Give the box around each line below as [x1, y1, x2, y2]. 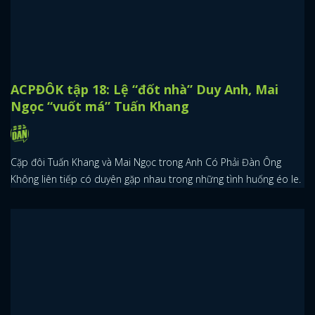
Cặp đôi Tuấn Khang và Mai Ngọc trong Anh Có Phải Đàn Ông [11, 155, 281, 169]
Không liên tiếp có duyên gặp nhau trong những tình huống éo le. [11, 172, 301, 186]
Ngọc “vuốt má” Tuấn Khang [11, 98, 189, 115]
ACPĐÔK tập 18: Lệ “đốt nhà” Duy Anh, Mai [11, 81, 278, 98]
